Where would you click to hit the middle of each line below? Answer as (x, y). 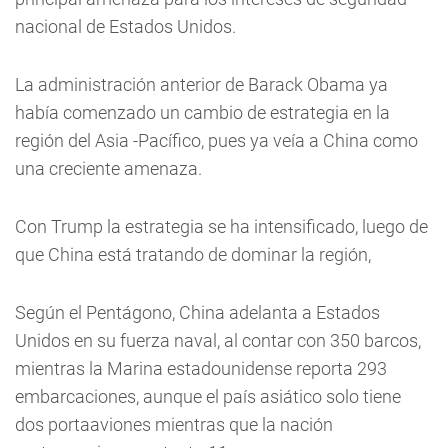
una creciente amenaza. (108, 169)
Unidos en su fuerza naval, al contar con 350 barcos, (218, 341)
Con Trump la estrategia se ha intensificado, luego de (221, 227)
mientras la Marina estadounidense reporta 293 (201, 369)
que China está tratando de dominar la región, (193, 255)
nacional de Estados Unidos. (125, 27)
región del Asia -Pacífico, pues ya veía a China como (216, 141)
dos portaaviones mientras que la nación (174, 425)
